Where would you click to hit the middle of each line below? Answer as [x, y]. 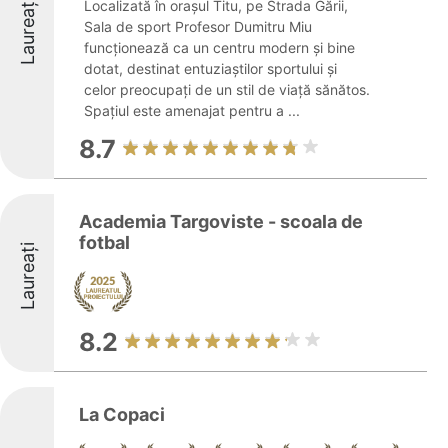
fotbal [104, 242]
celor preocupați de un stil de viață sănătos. [227, 89]
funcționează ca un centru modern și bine [219, 47]
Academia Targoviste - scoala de [221, 221]
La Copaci [122, 414]
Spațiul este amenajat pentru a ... [192, 110]
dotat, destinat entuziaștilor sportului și [210, 68]
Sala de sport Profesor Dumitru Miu [198, 26]
